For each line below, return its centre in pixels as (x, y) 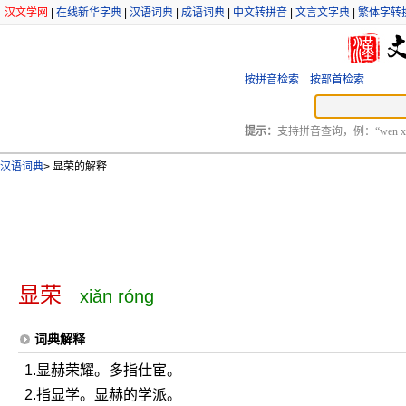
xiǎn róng (117, 296)
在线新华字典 (89, 13)
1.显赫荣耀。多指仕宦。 (103, 370)
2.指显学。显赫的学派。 (103, 395)
